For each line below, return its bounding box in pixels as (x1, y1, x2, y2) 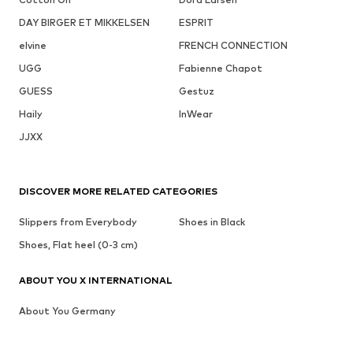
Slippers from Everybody (19, 215, 137, 228)
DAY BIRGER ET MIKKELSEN (19, 16, 150, 28)
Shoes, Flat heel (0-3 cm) (19, 238, 138, 251)
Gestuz (178, 84, 214, 97)
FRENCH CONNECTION (178, 39, 288, 51)
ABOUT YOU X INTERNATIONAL (19, 273, 173, 286)
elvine (19, 39, 46, 51)
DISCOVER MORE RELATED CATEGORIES (19, 184, 217, 197)
